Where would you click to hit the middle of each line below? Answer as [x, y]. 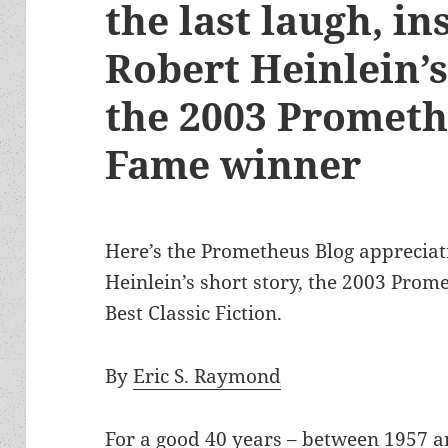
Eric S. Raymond [207, 376]
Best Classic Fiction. [194, 313]
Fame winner [233, 164]
